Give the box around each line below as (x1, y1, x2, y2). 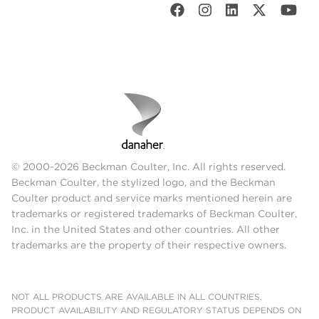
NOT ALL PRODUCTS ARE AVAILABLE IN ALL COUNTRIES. (11, 291, 262, 303)
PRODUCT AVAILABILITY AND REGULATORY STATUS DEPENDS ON (11, 305, 301, 316)
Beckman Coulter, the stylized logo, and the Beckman (11, 177, 276, 189)
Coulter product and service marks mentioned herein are (11, 192, 292, 204)
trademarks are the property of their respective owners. (11, 239, 286, 251)
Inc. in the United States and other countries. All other (11, 224, 280, 236)
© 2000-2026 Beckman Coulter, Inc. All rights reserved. (11, 161, 286, 173)
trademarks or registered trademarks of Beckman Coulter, (11, 208, 297, 220)
